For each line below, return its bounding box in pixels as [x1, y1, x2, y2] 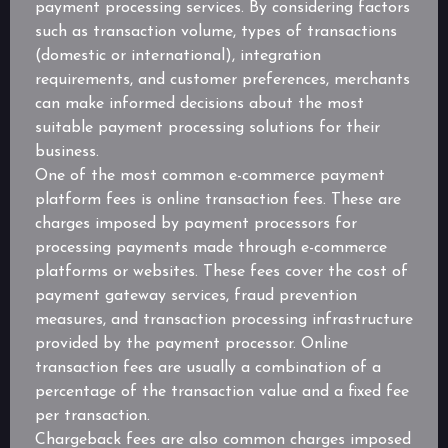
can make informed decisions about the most [35, 96, 364, 113]
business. [35, 144, 99, 161]
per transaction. [35, 408, 150, 425]
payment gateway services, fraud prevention [35, 288, 357, 305]
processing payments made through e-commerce [35, 240, 387, 257]
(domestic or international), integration [35, 48, 321, 65]
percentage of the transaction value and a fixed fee [35, 384, 409, 401]
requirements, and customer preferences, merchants [35, 72, 410, 89]
